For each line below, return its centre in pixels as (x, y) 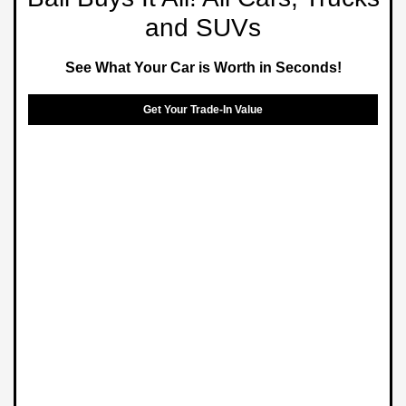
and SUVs (203, 27)
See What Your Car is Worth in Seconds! (203, 67)
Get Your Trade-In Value (203, 109)
